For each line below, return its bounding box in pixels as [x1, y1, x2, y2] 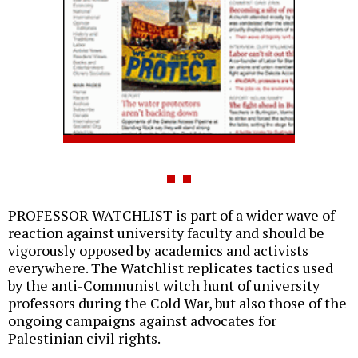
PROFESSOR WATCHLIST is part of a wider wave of [8, 205, 335, 225]
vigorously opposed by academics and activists [8, 241, 308, 261]
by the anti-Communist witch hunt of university [8, 276, 320, 296]
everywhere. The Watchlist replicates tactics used [8, 258, 333, 278]
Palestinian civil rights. [8, 328, 161, 348]
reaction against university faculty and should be [8, 223, 324, 243]
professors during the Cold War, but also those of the [8, 293, 347, 313]
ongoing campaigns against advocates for [8, 311, 276, 331]
